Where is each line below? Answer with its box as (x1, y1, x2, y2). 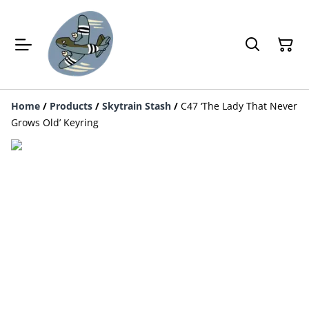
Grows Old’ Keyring (11, 116, 99, 129)
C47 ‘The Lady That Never (181, 99, 297, 112)
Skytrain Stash (102, 99, 171, 112)
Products (50, 99, 92, 112)
